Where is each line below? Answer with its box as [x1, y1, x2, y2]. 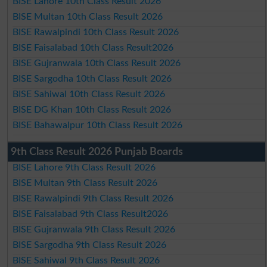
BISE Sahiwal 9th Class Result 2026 [13, 256, 160, 266]
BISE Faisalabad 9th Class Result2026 [13, 209, 169, 219]
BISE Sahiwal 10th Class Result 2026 [13, 89, 166, 100]
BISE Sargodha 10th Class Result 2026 [13, 74, 172, 84]
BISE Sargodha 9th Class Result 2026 [13, 240, 167, 250]
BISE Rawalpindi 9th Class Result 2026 [13, 194, 174, 204]
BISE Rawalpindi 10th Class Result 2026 [13, 27, 179, 38]
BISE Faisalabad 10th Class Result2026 [13, 43, 174, 53]
